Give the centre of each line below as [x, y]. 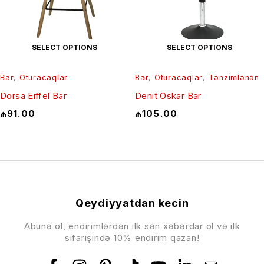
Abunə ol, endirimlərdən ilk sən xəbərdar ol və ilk [132, 226]
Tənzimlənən [234, 78]
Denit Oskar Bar [168, 96]
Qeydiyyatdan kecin [132, 203]
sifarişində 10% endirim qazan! [132, 238]
